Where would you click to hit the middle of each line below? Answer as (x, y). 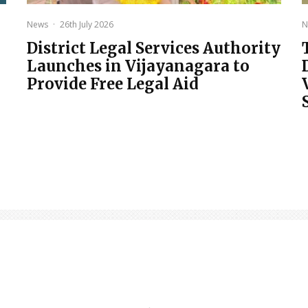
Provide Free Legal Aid (113, 84)
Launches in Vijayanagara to (138, 66)
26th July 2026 (87, 25)
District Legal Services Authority (154, 48)
